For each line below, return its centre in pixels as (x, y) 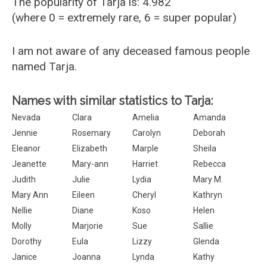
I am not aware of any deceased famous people (131, 51)
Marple (146, 148)
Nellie (22, 210)
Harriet (145, 164)
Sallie (203, 226)
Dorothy (27, 241)
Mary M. (208, 179)
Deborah (209, 133)
